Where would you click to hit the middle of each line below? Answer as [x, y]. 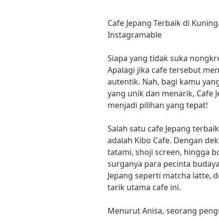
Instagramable [135, 35]
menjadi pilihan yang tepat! [158, 105]
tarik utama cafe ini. [144, 187]
